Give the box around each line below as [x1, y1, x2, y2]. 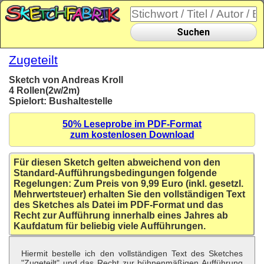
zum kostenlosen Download [70, 130, 194, 140]
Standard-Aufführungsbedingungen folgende [14, 168, 217, 179]
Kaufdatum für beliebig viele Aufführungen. [14, 221, 206, 232]
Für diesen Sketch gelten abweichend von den [14, 157, 220, 168]
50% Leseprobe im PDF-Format [62, 119, 202, 130]
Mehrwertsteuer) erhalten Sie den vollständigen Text [14, 189, 245, 200]
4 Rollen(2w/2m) [9, 85, 80, 96]
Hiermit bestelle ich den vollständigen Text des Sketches [21, 249, 243, 259]
